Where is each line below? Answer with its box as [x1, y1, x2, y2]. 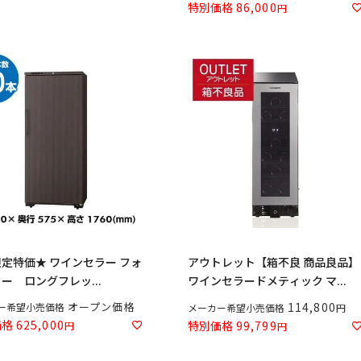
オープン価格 [68, 298, 135, 314]
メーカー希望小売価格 [188, 300, 284, 314]
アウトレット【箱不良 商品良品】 [188, 253, 359, 270]
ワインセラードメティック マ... [188, 272, 346, 288]
